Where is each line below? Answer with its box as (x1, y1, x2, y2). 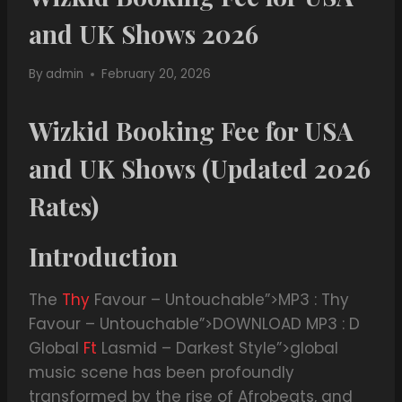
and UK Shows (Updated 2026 (29, 152, 371, 186)
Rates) (29, 189, 99, 223)
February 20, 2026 (101, 66, 212, 83)
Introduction (29, 240, 178, 274)
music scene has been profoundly (29, 362, 294, 384)
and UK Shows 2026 (29, 16, 258, 50)
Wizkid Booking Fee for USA (29, 114, 354, 148)
